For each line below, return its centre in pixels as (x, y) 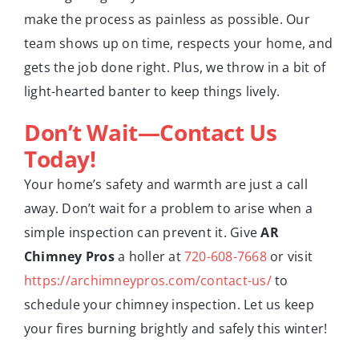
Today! (60, 159)
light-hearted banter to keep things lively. (152, 92)
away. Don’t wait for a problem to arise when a (169, 209)
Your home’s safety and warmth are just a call (166, 185)
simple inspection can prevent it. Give (143, 233)
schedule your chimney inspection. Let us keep (169, 305)
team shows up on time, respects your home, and (179, 44)
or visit (290, 257)
